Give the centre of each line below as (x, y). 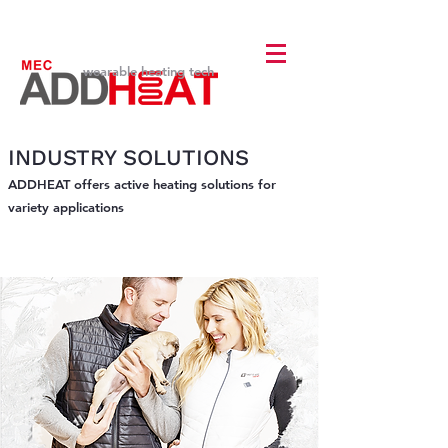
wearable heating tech (148, 71)
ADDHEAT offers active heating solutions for (142, 184)
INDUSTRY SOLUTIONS (128, 157)
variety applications (66, 207)
